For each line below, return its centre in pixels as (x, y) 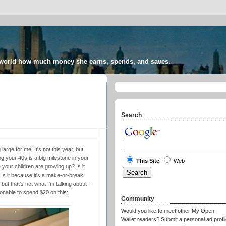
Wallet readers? (141, 220)
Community (137, 199)
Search (131, 115)
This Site (148, 161)
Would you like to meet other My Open (167, 211)
